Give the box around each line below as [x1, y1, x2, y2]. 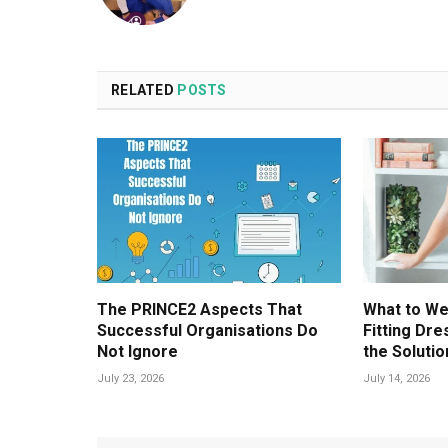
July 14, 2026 [362, 372, 430, 386]
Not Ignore [97, 342, 182, 362]
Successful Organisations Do [97, 321, 318, 341]
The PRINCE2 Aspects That [97, 300, 302, 320]
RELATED [111, 82, 178, 99]
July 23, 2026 [97, 372, 164, 386]
